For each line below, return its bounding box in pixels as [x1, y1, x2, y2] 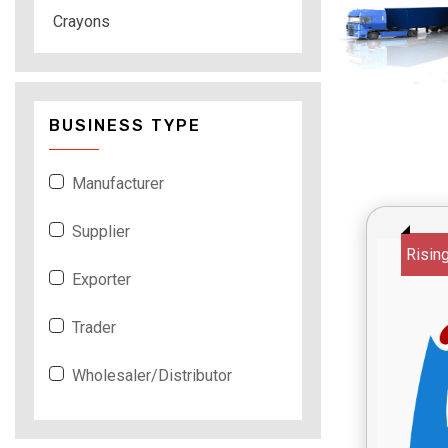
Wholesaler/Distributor [72, 365, 232, 385]
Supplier [72, 221, 130, 241]
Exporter [72, 269, 131, 289]
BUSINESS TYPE [49, 115, 201, 135]
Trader [72, 317, 116, 337]
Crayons [53, 11, 110, 31]
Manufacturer [72, 173, 164, 193]
